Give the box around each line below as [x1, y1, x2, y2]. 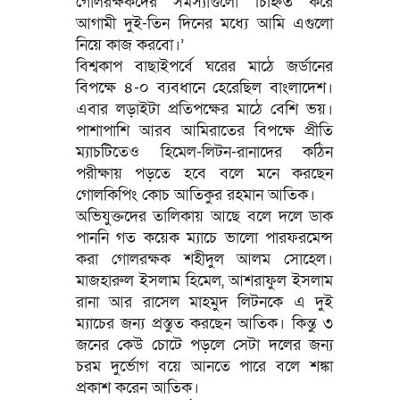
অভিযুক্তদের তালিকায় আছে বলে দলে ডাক [75, 205, 334, 227]
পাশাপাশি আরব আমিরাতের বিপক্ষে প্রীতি [75, 120, 334, 141]
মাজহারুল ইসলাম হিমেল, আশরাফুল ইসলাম [75, 270, 334, 291]
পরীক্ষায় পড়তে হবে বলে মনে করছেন [75, 162, 334, 184]
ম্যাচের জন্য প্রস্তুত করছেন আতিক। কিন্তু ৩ [75, 312, 334, 334]
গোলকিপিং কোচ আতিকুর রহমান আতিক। [75, 184, 315, 205]
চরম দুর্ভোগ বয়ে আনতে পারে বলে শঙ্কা [75, 355, 334, 377]
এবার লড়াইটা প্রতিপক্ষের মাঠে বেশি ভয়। [75, 98, 334, 120]
